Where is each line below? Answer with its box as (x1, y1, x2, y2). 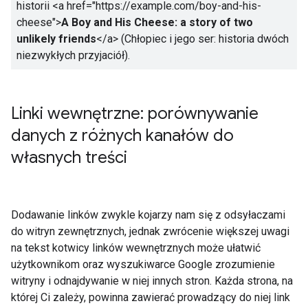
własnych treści (11, 146, 127, 168)
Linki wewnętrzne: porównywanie (11, 102, 258, 124)
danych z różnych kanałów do (11, 124, 234, 146)
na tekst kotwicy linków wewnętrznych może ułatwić (11, 241, 261, 254)
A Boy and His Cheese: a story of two (61, 15, 253, 29)
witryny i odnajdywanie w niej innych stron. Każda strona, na (11, 274, 293, 287)
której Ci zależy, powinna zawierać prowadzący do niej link (11, 290, 290, 304)
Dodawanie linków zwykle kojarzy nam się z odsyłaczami (11, 208, 285, 221)
